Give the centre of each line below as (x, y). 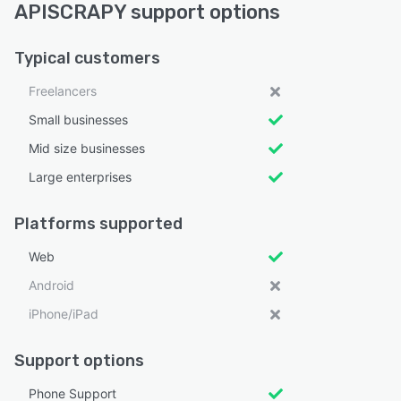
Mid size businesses (87, 149)
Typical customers (87, 59)
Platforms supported (98, 224)
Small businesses (78, 120)
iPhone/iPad (64, 314)
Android (51, 286)
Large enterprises (80, 177)
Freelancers (63, 91)
